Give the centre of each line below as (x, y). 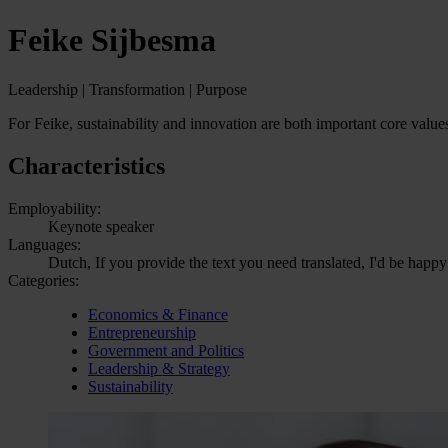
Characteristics (86, 165)
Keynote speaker (101, 226)
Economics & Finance (158, 314)
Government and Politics (166, 350)
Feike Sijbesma (112, 40)
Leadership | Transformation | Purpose (127, 89)
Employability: (54, 208)
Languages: (44, 244)
